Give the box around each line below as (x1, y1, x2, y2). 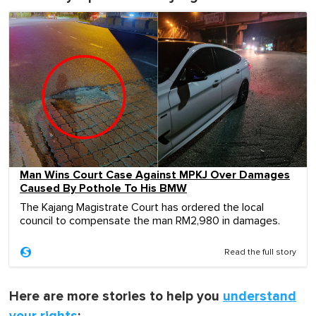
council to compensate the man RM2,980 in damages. (20, 214, 280, 226)
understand (223, 288, 296, 305)
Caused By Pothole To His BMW (20, 181, 187, 195)
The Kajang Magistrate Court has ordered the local (20, 201, 264, 213)
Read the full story (224, 248, 296, 257)
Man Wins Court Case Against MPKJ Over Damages (20, 167, 290, 182)
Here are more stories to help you (9, 288, 223, 305)
